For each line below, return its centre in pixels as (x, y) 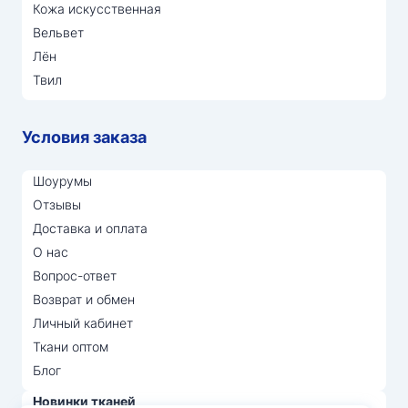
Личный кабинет (83, 323)
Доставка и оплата (90, 228)
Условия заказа (84, 137)
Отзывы (57, 204)
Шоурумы (62, 181)
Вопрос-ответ (75, 275)
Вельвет (58, 32)
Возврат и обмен (84, 299)
